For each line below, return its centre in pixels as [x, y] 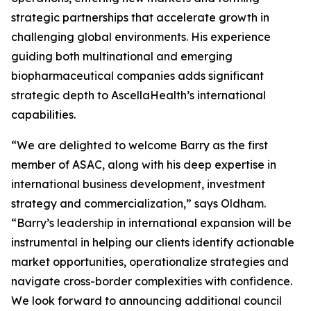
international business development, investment [138, 184]
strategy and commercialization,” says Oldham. [138, 203]
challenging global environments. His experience [141, 37]
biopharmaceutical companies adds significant [137, 76]
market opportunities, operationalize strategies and [150, 262]
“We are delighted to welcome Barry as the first [140, 145]
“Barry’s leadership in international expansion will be [151, 223]
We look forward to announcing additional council [146, 301]
